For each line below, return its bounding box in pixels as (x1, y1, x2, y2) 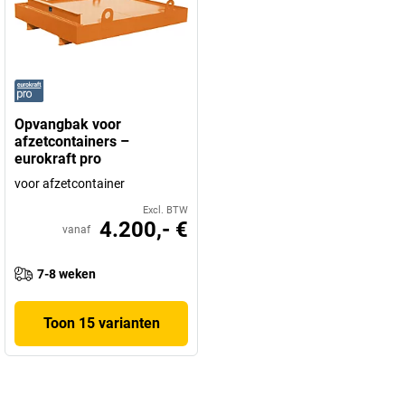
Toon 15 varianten (42, 315, 160, 332)
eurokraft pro (14, 150, 101, 167)
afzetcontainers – (14, 133, 129, 150)
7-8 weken (37, 267, 96, 281)
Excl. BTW (143, 204, 188, 216)
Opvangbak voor (14, 116, 121, 133)
